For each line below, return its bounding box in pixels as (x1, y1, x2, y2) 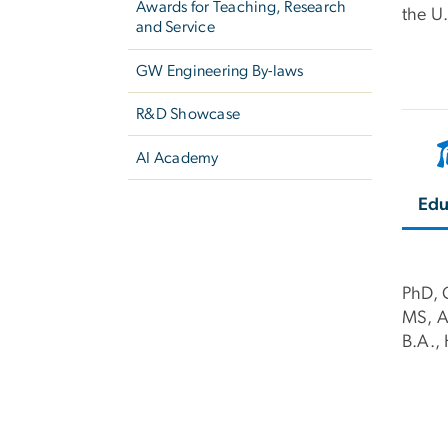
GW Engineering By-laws (136, 62, 304, 79)
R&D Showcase (136, 106, 241, 123)
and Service (136, 19, 215, 36)
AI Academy (136, 149, 219, 166)
